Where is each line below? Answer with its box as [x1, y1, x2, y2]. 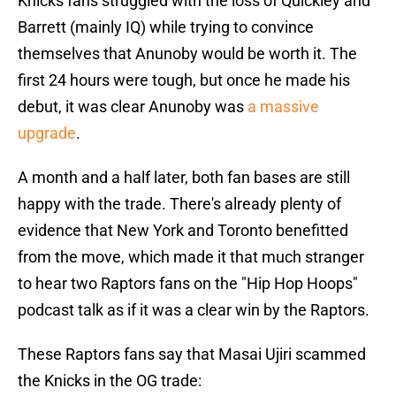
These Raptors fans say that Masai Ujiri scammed [18, 345, 366, 364]
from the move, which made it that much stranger [18, 247, 364, 267]
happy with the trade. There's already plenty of [18, 194, 341, 214]
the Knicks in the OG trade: [18, 371, 202, 391]
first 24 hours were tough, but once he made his [18, 71, 350, 90]
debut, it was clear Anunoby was [18, 97, 247, 117]
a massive [247, 97, 319, 117]
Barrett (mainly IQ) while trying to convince [18, 18, 314, 37]
